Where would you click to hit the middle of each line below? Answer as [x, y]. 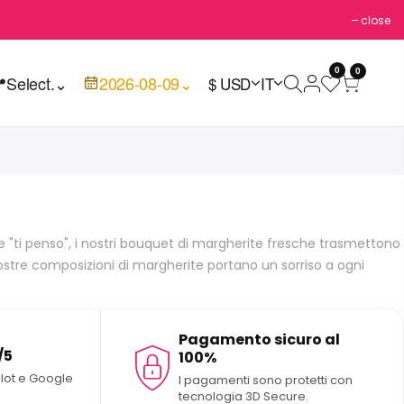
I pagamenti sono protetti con [265, 380]
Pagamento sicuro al [259, 340]
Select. [31, 83]
